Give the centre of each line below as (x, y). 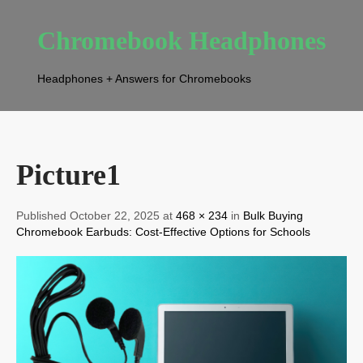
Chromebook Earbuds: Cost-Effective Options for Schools (163, 232)
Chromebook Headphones (181, 41)
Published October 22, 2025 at (96, 216)
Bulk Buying (273, 216)
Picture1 (68, 175)
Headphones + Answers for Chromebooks (144, 79)
